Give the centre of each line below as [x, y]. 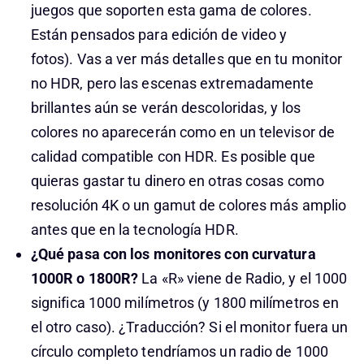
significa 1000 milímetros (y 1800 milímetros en [185, 303]
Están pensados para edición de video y [159, 35]
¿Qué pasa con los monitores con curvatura [173, 254]
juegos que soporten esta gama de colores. [171, 10]
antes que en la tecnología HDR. [134, 230]
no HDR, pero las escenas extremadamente [172, 83]
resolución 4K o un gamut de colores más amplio [188, 205]
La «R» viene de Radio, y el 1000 [243, 278]
